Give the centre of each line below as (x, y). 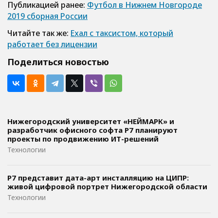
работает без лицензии (52, 44)
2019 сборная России (47, 16)
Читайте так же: (39, 33)
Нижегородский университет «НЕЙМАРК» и (91, 121)
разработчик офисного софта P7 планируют (92, 130)
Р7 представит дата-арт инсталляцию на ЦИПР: (98, 178)
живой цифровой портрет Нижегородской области (107, 186)
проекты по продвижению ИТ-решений (83, 139)
